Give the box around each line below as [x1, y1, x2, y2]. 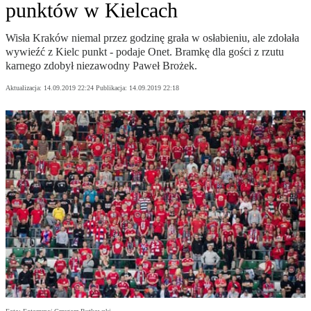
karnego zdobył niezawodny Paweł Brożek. [6, 60, 197, 72]
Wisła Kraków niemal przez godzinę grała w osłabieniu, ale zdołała [6, 32, 299, 44]
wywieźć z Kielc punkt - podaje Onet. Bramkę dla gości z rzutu [6, 46, 284, 58]
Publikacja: [96, 84, 129, 92]
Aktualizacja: [6, 84, 44, 92]
